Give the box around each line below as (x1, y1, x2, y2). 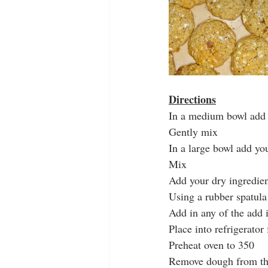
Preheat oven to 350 (169, 237, 254, 252)
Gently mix (169, 124, 221, 139)
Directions (169, 92, 216, 108)
